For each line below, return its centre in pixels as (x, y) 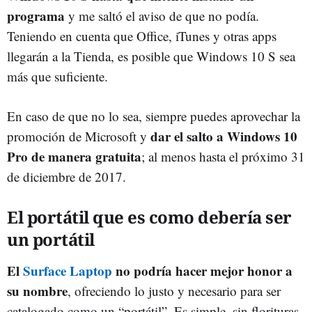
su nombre (37, 290)
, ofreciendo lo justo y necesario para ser (174, 290)
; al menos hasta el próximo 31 (223, 156)
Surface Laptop (68, 270)
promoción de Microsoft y (77, 136)
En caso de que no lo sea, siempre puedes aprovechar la (154, 116)
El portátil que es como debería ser (149, 217)
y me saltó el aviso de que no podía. (162, 15)
